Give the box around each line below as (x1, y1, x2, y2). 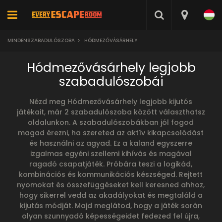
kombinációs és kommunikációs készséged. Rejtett (19, 169, 203, 179)
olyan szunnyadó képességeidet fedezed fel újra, (22, 211, 200, 221)
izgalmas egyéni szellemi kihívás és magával (30, 149, 192, 159)
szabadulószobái (58, 73, 164, 90)
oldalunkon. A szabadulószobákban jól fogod (28, 117, 194, 127)
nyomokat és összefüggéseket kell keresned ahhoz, (17, 180, 205, 190)
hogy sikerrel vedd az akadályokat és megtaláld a (19, 190, 203, 200)
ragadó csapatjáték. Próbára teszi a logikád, (29, 159, 193, 169)
